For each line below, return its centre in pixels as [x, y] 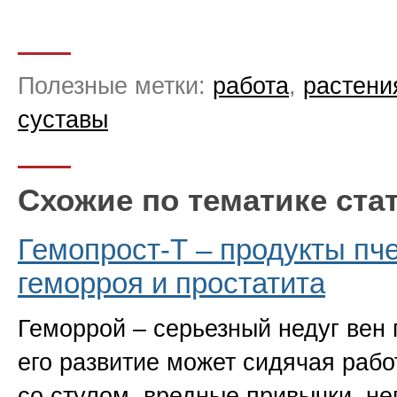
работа [251, 86]
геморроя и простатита [171, 284]
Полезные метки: [115, 86]
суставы [63, 120]
